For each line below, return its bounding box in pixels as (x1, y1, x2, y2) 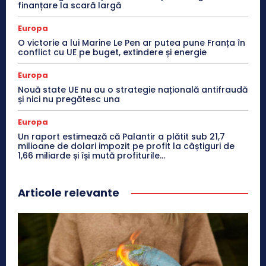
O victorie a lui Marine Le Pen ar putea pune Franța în (18, 37, 245, 49)
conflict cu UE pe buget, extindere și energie (18, 46, 207, 59)
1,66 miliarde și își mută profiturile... (18, 150, 165, 162)
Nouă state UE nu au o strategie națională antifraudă (18, 84, 248, 96)
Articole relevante (18, 185, 119, 201)
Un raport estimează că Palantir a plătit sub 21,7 (18, 131, 225, 143)
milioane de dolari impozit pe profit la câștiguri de (18, 140, 235, 153)
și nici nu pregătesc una (18, 93, 120, 106)
